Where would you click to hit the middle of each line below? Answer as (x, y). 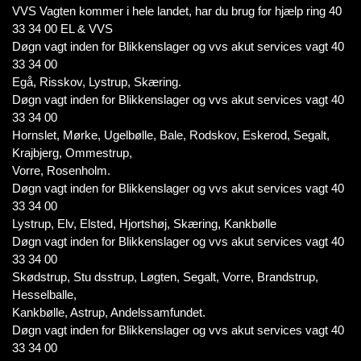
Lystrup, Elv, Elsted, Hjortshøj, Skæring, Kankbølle (144, 224)
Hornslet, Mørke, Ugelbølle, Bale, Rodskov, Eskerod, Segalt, (171, 135)
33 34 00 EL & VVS (62, 29)
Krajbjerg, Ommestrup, (72, 153)
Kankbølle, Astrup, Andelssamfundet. (109, 312)
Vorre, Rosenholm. (61, 170)
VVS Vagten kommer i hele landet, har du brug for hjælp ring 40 (177, 11)
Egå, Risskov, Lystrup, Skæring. (97, 82)
